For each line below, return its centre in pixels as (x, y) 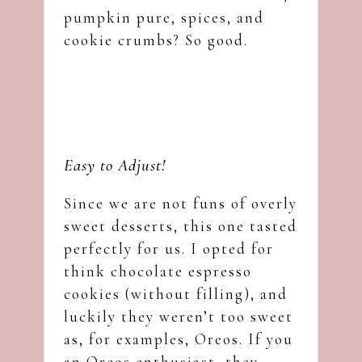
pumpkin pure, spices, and (164, 17)
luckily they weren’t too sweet (179, 316)
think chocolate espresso (158, 271)
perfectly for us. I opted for (169, 248)
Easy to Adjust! (115, 165)
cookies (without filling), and (176, 293)
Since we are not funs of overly (181, 203)
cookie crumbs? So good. (156, 40)
